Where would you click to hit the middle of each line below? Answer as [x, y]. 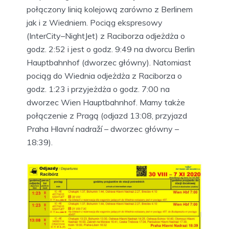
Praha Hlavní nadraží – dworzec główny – [103, 129]
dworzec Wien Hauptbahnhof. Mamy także [106, 102]
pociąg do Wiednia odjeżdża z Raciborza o [104, 75]
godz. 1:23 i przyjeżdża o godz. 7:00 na [98, 89]
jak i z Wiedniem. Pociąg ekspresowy [95, 22]
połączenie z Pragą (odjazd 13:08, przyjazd [107, 115]
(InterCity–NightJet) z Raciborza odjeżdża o [106, 36]
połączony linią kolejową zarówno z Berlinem [110, 9]
